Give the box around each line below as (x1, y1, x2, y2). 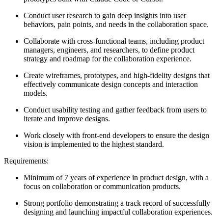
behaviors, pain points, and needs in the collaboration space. (24, 20, 209, 28)
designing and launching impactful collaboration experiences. (24, 207, 213, 216)
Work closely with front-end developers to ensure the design (24, 131, 209, 139)
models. (24, 88, 48, 97)
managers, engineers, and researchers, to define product (24, 45, 194, 54)
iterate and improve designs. (24, 114, 110, 123)
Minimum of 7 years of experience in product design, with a (24, 173, 209, 182)
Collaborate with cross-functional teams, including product (24, 36, 204, 45)
